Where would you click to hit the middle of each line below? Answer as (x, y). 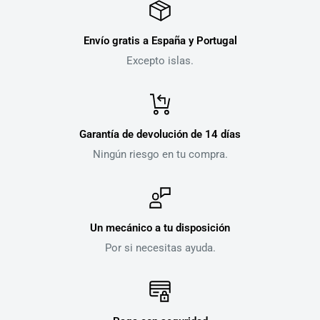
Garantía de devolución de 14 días (160, 135)
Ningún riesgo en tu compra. (160, 155)
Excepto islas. (160, 61)
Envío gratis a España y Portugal (160, 41)
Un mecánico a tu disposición (160, 228)
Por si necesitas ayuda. (160, 248)
